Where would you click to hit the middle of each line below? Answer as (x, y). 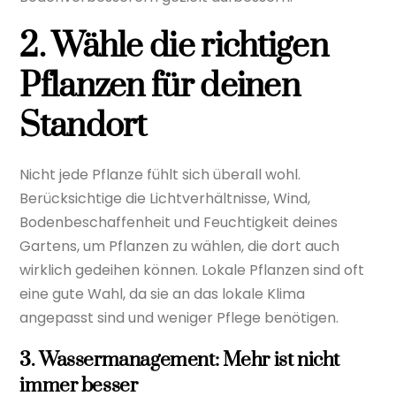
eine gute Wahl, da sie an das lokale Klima (163, 293)
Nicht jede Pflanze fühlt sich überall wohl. (160, 174)
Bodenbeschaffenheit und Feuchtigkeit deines (179, 222)
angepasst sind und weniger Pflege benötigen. (179, 317)
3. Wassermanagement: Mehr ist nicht (179, 361)
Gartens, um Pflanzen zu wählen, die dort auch (180, 246)
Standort (83, 126)
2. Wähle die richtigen (174, 46)
